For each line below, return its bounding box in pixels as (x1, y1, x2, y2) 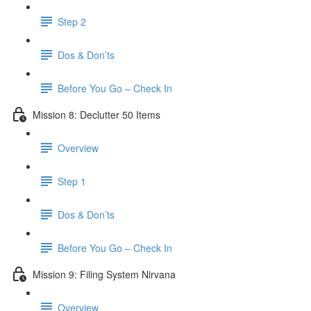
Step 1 (58, 174, 86, 188)
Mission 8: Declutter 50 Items (33, 107, 160, 121)
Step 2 (58, 14, 86, 28)
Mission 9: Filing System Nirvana (33, 267, 176, 281)
